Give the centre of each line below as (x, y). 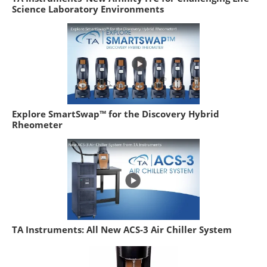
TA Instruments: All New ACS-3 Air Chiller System (122, 229)
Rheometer (37, 124)
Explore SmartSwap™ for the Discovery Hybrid (116, 114)
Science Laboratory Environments (88, 9)
